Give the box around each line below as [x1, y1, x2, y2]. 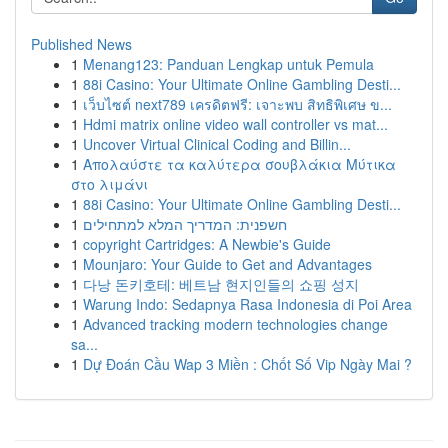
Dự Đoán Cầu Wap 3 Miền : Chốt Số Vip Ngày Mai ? [83, 354, 412, 374]
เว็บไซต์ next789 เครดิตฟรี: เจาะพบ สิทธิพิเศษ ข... [83, 94, 392, 114]
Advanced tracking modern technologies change [83, 314, 388, 334]
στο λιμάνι [71, 174, 148, 194]
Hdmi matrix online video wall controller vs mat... [83, 114, 388, 134]
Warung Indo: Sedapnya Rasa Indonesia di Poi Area [83, 294, 412, 314]
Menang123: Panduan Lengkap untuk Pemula [83, 54, 374, 74]
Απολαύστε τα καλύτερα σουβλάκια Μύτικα [83, 154, 396, 174]
